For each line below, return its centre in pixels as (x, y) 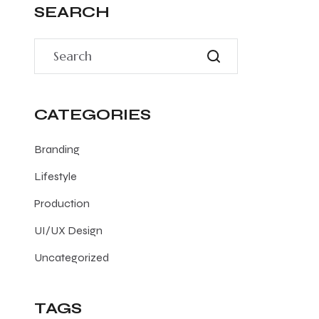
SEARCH (72, 12)
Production (62, 203)
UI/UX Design (68, 230)
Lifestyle (56, 176)
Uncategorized (72, 257)
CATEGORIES (93, 115)
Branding (57, 149)
